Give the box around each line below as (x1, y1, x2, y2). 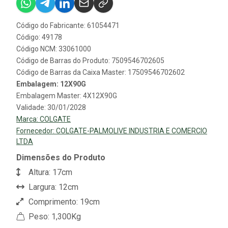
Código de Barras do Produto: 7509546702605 (16, 56, 164, 65)
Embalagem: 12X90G (16, 80, 86, 88)
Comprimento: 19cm (26, 197, 100, 207)
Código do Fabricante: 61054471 (16, 21, 120, 30)
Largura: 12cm (26, 182, 78, 192)
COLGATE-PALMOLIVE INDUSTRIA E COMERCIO (56, 127, 207, 135)
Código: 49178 (16, 33, 62, 41)
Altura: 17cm (26, 167, 72, 177)
